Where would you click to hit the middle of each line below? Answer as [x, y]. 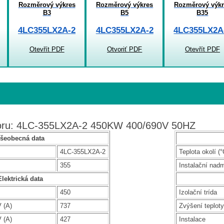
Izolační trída [198, 192]
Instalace [192, 219]
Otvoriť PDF [125, 49]
